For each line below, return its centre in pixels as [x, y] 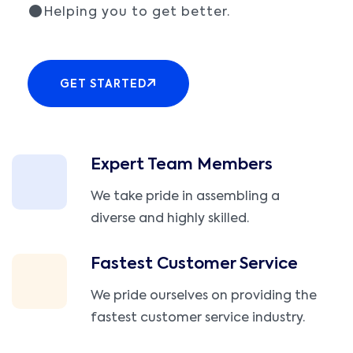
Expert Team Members [182, 165]
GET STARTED [103, 84]
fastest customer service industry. [198, 318]
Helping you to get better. [137, 12]
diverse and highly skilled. [170, 219]
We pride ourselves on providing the [204, 296]
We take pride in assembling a [185, 197]
